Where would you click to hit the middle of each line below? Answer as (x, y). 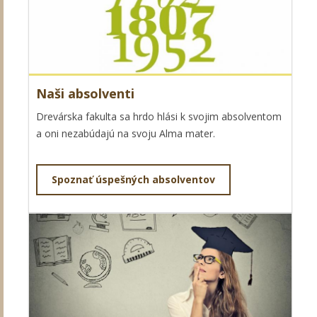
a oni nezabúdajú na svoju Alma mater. (126, 133)
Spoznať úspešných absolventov (133, 179)
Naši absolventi (85, 93)
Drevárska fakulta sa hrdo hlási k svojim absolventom (159, 116)
